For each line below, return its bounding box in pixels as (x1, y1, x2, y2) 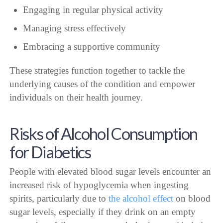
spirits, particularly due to (9, 193, 109, 204)
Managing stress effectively (22, 23, 126, 34)
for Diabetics (9, 142, 91, 162)
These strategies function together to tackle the (9, 65, 185, 76)
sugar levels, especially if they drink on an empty (9, 206, 196, 217)
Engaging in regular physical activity (22, 4, 163, 15)
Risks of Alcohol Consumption (9, 123, 198, 144)
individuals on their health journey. (9, 92, 143, 103)
